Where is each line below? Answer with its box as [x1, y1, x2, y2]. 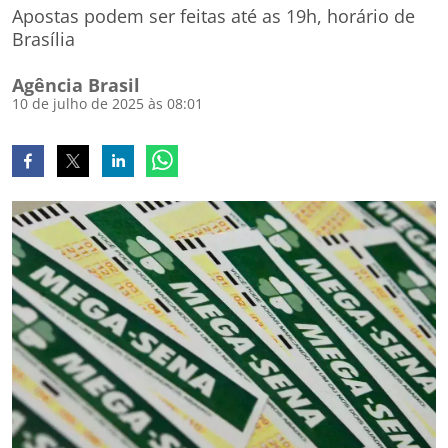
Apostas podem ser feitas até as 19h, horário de [12, 4, 415, 28]
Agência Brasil [12, 73, 140, 97]
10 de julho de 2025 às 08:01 [12, 94, 203, 113]
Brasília [12, 27, 75, 51]
